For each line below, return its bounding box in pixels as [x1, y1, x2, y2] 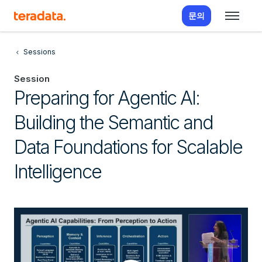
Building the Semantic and [14, 111, 213, 134]
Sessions [23, 47, 56, 56]
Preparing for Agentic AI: [14, 87, 199, 109]
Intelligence [14, 160, 101, 183]
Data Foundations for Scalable [14, 136, 242, 158]
